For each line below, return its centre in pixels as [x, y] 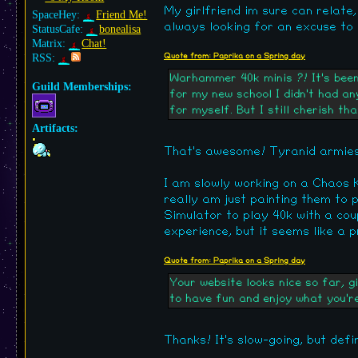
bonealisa [120, 29]
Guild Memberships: [82, 87]
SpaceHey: [58, 15]
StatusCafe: [59, 29]
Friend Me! [122, 15]
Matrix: [50, 44]
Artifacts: [55, 128]
